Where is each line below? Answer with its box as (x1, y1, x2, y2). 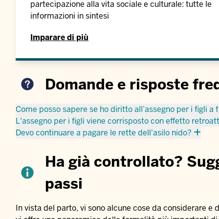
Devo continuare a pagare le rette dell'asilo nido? (16, 128, 192, 138)
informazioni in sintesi (30, 11, 109, 22)
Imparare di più (30, 32, 88, 43)
